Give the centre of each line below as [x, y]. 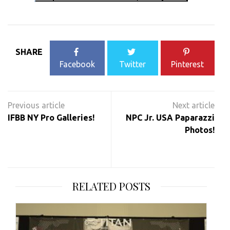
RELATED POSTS [111, 186]
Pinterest [188, 64]
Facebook [78, 64]
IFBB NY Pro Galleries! [51, 118]
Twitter [133, 64]
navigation [39, 109]
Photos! [200, 130]
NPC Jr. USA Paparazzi [170, 118]
